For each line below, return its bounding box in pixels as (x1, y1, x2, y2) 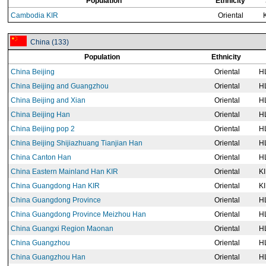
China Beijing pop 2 (11, 125, 75, 133)
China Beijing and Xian (11, 96, 85, 104)
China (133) (27, 38, 69, 46)
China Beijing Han (11, 110, 70, 119)
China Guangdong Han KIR (11, 182, 100, 190)
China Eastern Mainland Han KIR (11, 167, 118, 176)
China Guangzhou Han (11, 253, 85, 261)
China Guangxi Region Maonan (11, 224, 113, 233)
